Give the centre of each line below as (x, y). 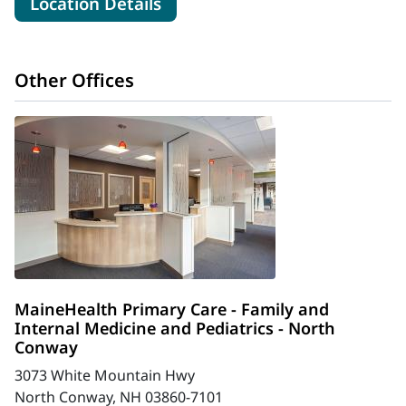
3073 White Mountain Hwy (105, 375)
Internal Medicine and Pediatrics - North (175, 328)
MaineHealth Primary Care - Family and (172, 309)
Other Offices (74, 80)
